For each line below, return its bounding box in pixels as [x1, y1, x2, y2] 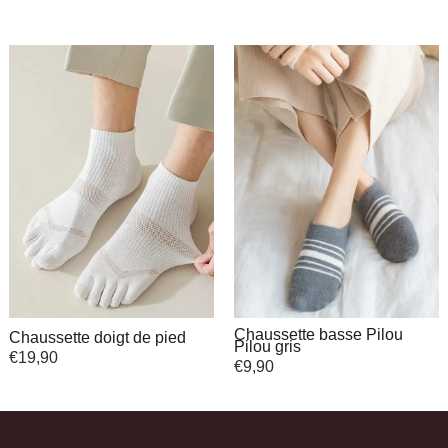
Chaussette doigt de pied [8, 328, 186, 346]
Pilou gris [234, 337, 301, 355]
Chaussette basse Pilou [234, 325, 403, 343]
